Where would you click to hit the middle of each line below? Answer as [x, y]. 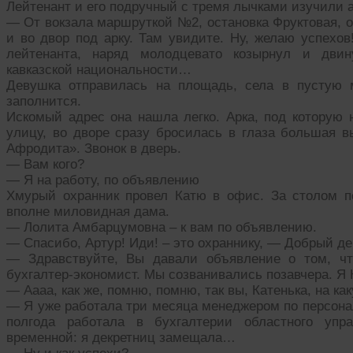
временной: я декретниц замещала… [121, 338]
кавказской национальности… [99, 70]
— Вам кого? [45, 165]
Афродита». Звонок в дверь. [94, 149]
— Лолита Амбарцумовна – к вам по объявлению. [162, 228]
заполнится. [44, 102]
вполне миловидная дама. [88, 212]
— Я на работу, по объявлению [103, 180]
